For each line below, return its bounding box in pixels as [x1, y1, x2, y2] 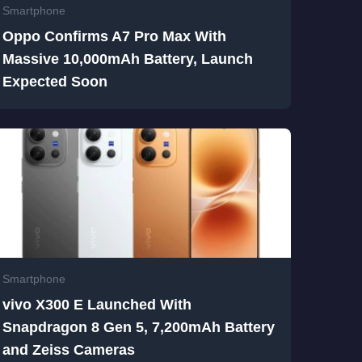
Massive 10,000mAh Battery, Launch [2, 51, 253, 68]
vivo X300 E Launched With [2, 297, 192, 314]
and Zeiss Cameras [2, 342, 135, 359]
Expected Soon [2, 74, 107, 90]
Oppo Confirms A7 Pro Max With [2, 28, 226, 45]
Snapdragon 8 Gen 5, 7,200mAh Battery [2, 319, 275, 336]
